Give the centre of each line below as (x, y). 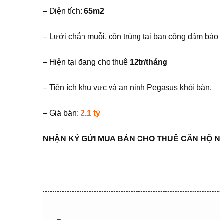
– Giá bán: (62, 113)
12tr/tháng (149, 62)
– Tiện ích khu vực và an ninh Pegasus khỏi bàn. (127, 88)
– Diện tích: (62, 11)
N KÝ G (74, 139)
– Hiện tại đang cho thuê (86, 62)
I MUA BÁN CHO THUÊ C (140, 139)
